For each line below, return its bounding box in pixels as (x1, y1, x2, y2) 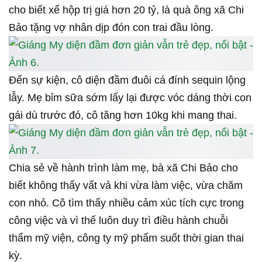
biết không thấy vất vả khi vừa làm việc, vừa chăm (9, 127, 243, 139)
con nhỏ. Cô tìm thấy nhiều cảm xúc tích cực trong (9, 144, 244, 157)
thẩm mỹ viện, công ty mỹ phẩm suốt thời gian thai (9, 180, 244, 192)
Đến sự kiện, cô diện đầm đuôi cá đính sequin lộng (9, 39, 246, 51)
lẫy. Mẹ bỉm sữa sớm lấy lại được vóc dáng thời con (9, 57, 251, 69)
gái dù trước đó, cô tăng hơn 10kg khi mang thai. (9, 74, 237, 87)
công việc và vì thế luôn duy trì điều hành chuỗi (9, 162, 228, 174)
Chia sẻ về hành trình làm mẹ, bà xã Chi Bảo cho (9, 109, 238, 122)
